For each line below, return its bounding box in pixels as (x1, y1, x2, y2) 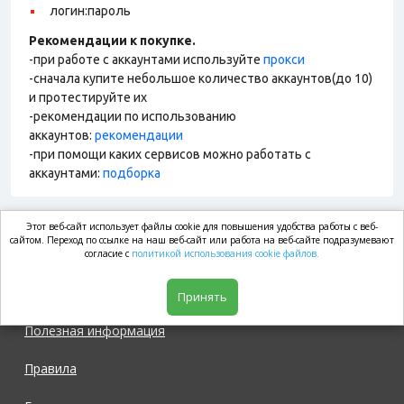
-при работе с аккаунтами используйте (29, 52, 263, 67)
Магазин (24, 284, 77, 301)
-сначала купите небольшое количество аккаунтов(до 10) (29, 71, 372, 86)
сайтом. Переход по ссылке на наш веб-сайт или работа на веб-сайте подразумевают (10, 234, 394, 246)
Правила (24, 360, 77, 377)
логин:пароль (50, 4, 131, 18)
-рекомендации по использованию (29, 109, 236, 124)
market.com (99, 231, 193, 253)
